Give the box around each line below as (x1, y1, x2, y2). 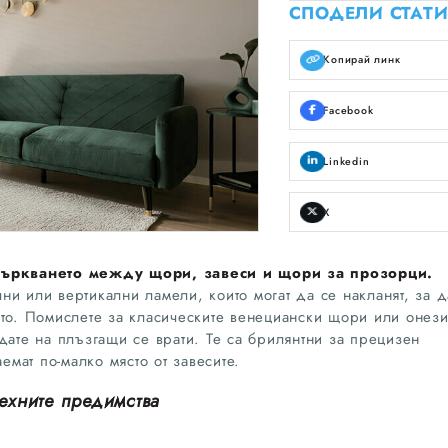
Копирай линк (323, 52, 401, 68)
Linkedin (323, 153, 370, 169)
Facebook (323, 103, 374, 118)
